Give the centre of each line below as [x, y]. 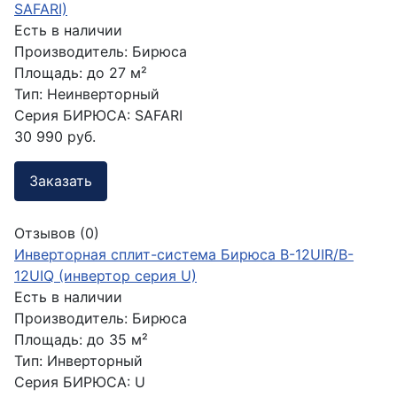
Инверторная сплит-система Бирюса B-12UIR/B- [184, 254]
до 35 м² [117, 339]
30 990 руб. [55, 136]
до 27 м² [117, 72]
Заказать [61, 181]
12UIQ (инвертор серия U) [105, 275]
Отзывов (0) [57, 233]
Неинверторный [103, 93]
